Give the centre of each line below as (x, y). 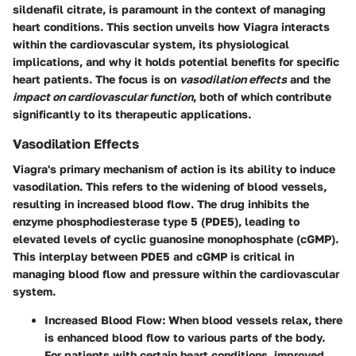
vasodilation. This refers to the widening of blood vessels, (170, 186)
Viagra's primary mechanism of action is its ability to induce (174, 168)
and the (309, 79)
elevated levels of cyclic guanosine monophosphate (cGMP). (176, 238)
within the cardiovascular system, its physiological (151, 44)
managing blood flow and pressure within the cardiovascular (176, 273)
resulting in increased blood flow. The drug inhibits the (161, 203)
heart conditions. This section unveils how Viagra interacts (171, 26)
